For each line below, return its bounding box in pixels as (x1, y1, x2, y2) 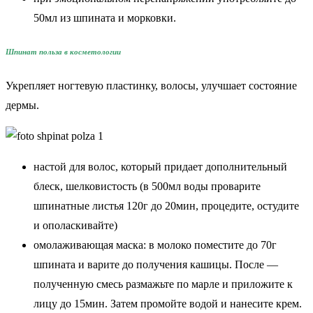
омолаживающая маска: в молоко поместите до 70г (34, 239, 277, 252)
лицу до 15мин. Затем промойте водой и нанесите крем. (34, 298, 302, 310)
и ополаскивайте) (34, 219, 117, 232)
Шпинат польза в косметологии (6, 48, 121, 57)
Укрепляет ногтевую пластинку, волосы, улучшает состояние (6, 80, 297, 92)
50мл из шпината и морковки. (34, 12, 176, 24)
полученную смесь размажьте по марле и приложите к (34, 278, 293, 291)
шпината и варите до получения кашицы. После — (34, 259, 278, 271)
